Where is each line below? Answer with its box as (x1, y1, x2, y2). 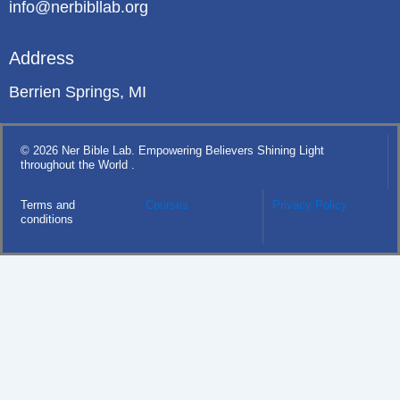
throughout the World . (21, 157, 135, 171)
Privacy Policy (271, 197, 347, 212)
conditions (21, 212, 73, 226)
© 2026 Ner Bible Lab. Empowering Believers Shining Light (21, 143, 324, 157)
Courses (146, 197, 189, 212)
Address (9, 48, 74, 69)
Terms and (21, 197, 75, 212)
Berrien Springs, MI (9, 83, 146, 102)
